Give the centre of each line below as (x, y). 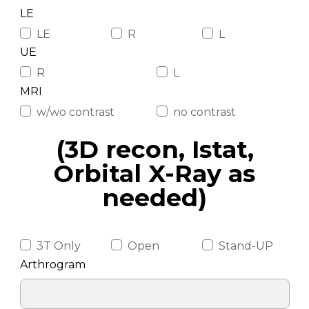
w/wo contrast (75, 112)
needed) (154, 197)
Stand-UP (246, 246)
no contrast (204, 112)
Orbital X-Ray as (154, 173)
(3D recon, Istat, (154, 149)
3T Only (58, 246)
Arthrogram (52, 264)
